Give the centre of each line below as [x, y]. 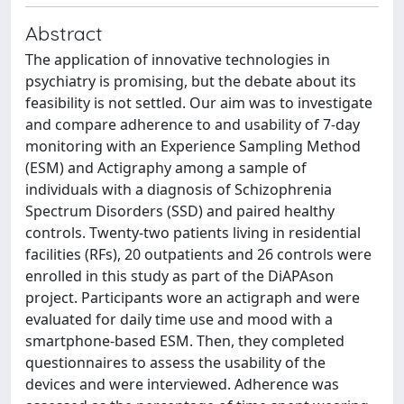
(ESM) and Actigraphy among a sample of [166, 168]
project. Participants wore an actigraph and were [193, 298]
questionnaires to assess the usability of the [175, 363]
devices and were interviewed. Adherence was [182, 384]
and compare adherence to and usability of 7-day [193, 124]
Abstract [64, 33]
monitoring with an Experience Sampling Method [193, 146]
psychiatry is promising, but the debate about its [191, 81]
